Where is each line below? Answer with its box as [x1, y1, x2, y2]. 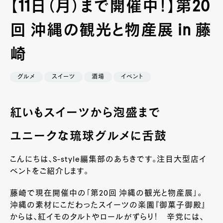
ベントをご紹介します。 [10, 167, 89, 176]
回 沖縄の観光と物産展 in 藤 [10, 22, 212, 39]
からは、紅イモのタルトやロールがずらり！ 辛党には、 [10, 213, 204, 222]
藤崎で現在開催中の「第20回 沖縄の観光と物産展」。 [10, 189, 202, 198]
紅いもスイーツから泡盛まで [10, 107, 160, 119]
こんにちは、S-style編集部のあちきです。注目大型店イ [10, 155, 207, 164]
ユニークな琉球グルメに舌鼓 [10, 130, 167, 143]
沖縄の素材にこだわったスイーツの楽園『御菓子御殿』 [10, 201, 206, 210]
